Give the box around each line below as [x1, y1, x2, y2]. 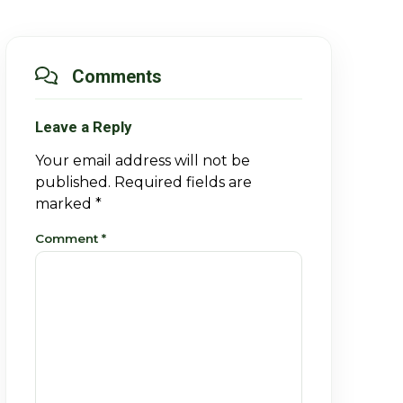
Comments [71, 65, 162, 87]
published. [34, 173, 111, 191]
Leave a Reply [34, 117, 131, 136]
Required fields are [113, 173, 252, 191]
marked [34, 194, 95, 212]
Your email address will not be [34, 151, 250, 169]
